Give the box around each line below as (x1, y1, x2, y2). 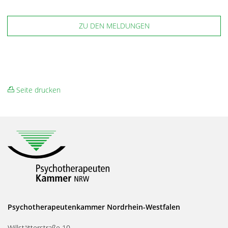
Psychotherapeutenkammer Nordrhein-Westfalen (8, 202, 180, 212)
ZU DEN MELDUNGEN (78, 21, 150, 31)
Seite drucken (14, 85, 61, 95)
